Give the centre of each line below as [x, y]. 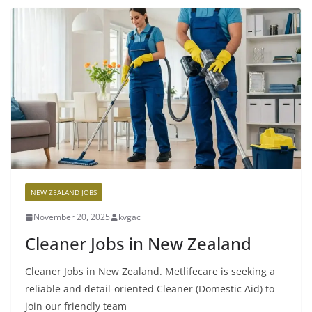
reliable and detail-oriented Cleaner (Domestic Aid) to [150, 289]
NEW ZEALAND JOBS [64, 193]
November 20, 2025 [72, 217]
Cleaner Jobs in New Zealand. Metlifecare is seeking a [150, 272]
